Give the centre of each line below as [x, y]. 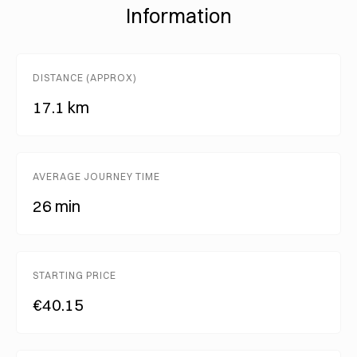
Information [178, 15]
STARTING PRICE [75, 275]
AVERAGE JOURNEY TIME [96, 176]
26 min [57, 206]
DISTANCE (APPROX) [85, 77]
